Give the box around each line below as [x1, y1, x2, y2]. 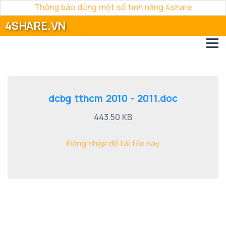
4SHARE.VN [5, 18, 66, 33]
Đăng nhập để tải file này [66, 138, 160, 149]
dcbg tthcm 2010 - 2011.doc [48, 92, 178, 105]
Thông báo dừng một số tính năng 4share [34, 2, 192, 13]
